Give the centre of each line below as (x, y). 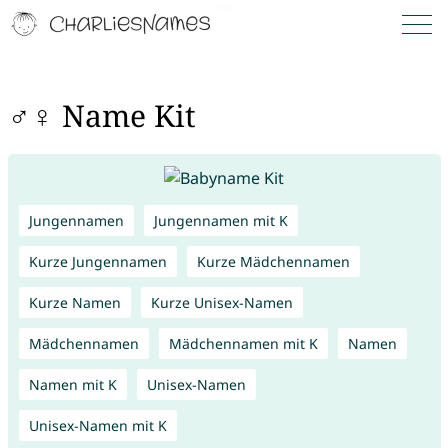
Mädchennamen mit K (243, 343)
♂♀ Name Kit (101, 116)
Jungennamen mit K (220, 220)
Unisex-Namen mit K (97, 425)
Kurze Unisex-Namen (221, 302)
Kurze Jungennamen (97, 261)
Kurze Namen (74, 302)
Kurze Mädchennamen (273, 261)
